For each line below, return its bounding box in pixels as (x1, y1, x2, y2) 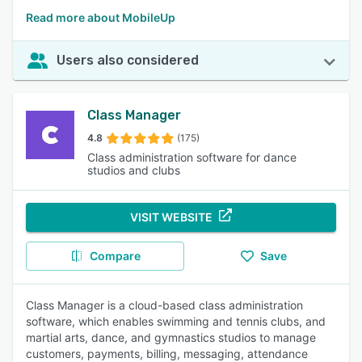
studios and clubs (87, 163, 180, 177)
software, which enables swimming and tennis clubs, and (26, 314, 326, 328)
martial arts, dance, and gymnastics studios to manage (26, 330, 316, 344)
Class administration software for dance (87, 150, 297, 164)
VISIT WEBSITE (130, 210, 213, 224)
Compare (89, 249, 141, 263)
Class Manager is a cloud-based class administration (26, 298, 303, 312)
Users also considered (57, 53, 199, 68)
